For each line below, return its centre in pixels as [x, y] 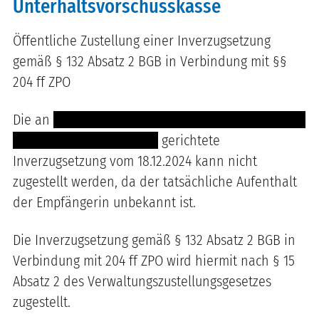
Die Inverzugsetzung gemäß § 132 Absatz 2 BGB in [154, 240]
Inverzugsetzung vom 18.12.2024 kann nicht [135, 161]
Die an [33, 119]
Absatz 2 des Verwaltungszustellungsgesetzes [142, 281]
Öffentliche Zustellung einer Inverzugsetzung [142, 40]
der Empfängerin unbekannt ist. [104, 202]
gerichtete [189, 140]
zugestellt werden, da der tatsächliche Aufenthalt [155, 181]
